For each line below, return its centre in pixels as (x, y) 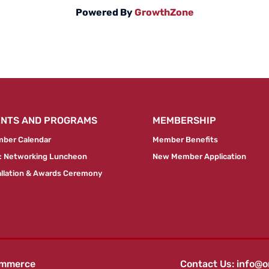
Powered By (105, 12)
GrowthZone (164, 12)
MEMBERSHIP (184, 121)
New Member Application (199, 157)
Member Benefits (185, 140)
